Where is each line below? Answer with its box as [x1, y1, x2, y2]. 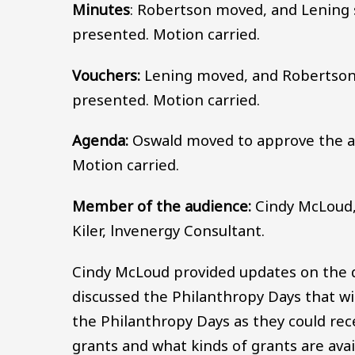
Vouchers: [72, 64, 141, 85]
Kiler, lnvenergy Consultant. [72, 220, 269, 241]
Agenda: [72, 130, 129, 151]
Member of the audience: [72, 196, 252, 216]
